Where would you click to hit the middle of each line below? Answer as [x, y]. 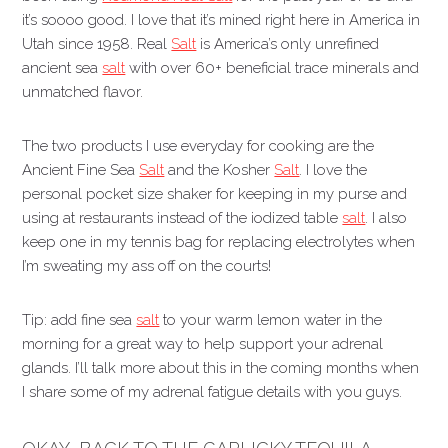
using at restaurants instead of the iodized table [182, 218]
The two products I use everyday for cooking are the [198, 146]
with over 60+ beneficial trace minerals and [272, 68]
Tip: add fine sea [79, 320]
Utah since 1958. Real [97, 44]
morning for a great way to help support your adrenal [203, 344]
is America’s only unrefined [288, 44]
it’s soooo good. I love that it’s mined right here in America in [221, 20]
